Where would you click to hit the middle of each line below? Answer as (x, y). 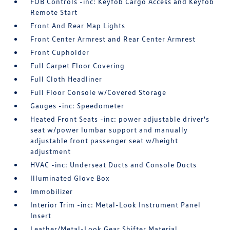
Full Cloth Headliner (66, 79)
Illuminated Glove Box (70, 178)
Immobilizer (52, 191)
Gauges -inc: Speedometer (78, 105)
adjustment (51, 151)
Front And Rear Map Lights (78, 25)
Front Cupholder (60, 52)
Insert (41, 215)
